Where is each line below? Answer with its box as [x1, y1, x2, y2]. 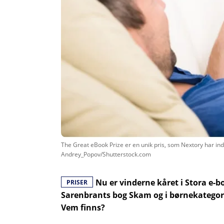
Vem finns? [61, 201, 105, 213]
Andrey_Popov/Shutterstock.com [61, 149, 151, 158]
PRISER [66, 177, 87, 186]
